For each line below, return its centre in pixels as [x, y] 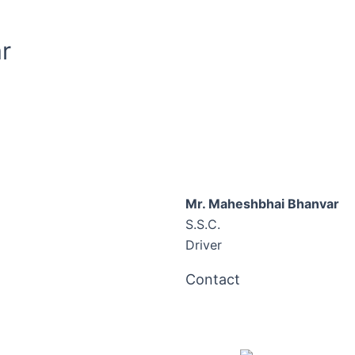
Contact [213, 279]
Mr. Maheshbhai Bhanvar [262, 204]
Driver [204, 245]
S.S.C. [203, 224]
